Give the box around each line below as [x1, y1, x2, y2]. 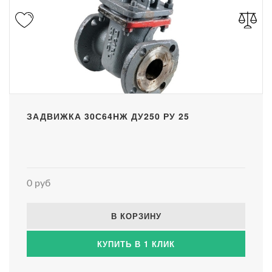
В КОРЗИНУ [110, 209, 161, 222]
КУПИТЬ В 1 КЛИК [97, 237, 175, 250]
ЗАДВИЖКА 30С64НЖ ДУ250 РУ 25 [27, 109, 189, 122]
